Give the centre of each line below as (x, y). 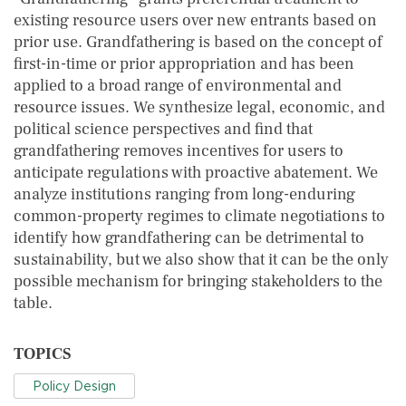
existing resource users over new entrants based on (195, 20)
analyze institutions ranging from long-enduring (184, 194)
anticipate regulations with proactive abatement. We (196, 173)
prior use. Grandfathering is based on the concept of (198, 42)
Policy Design (74, 386)
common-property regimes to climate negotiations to (199, 216)
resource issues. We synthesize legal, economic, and (199, 107)
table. (33, 303)
